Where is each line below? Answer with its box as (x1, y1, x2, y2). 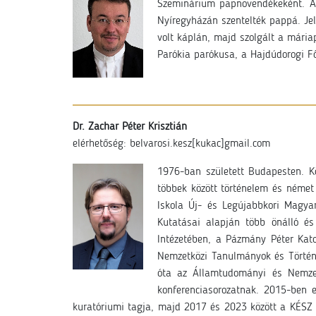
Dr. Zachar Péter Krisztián (73, 121, 187, 133)
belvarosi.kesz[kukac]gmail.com (130, 138, 270, 150)
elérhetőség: (73, 138, 130, 150)
